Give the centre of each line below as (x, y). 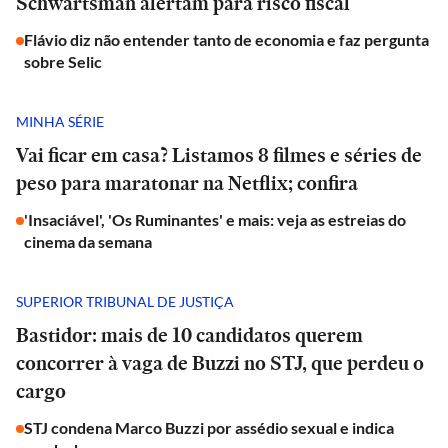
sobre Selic (63, 61)
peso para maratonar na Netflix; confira (187, 183)
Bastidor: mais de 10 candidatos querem (189, 335)
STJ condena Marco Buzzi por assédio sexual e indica (209, 427)
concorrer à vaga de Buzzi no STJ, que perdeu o (220, 363)
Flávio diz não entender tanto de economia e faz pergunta (226, 39)
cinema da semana (88, 241)
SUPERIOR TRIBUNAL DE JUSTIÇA (125, 301)
